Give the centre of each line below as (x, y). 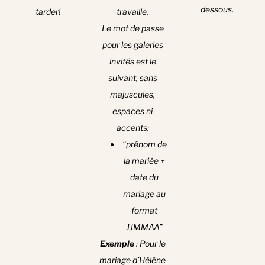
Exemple (117, 244)
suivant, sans (132, 78)
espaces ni (132, 111)
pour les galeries (132, 45)
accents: (132, 128)
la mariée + (144, 161)
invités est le (132, 62)
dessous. (217, 9)
